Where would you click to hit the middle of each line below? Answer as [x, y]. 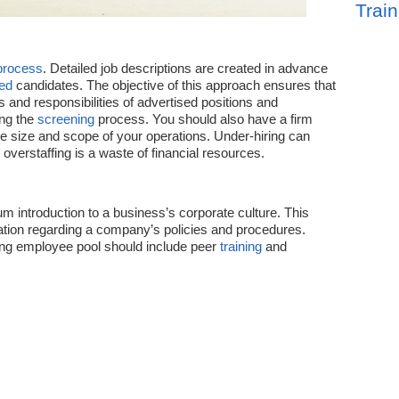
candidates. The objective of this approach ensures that [174, 85]
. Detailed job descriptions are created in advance [185, 68]
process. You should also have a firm [204, 119]
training [241, 246]
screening [66, 119]
